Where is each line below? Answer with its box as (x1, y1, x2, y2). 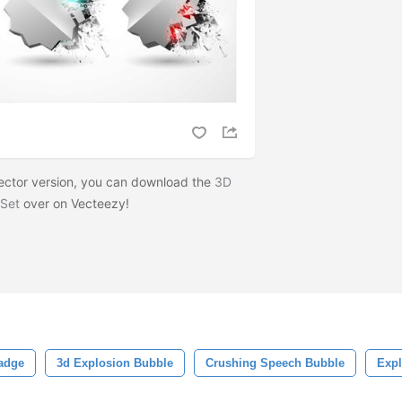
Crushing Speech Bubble (205, 356, 345, 370)
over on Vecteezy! (20, 196, 133, 212)
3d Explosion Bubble (57, 356, 173, 370)
